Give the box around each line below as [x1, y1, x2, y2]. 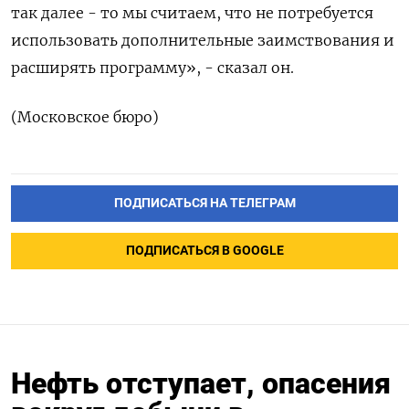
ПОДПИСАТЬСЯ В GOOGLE [125, 243, 284, 259]
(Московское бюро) [11, 108, 159, 127]
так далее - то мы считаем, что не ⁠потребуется [11, 4, 373, 23]
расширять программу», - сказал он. [11, 58, 294, 78]
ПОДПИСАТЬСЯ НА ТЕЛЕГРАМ [113, 195, 296, 212]
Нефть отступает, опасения [11, 366, 391, 401]
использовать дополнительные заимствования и [11, 31, 394, 50]
